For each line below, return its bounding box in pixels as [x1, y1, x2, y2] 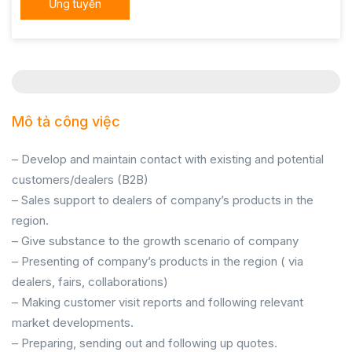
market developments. [12, 315, 134, 330]
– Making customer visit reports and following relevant [12, 295, 303, 310]
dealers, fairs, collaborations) [12, 274, 168, 289]
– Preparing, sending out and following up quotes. [12, 335, 277, 350]
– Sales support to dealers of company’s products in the [12, 192, 313, 207]
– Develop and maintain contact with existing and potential [12, 152, 324, 167]
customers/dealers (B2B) [12, 172, 148, 187]
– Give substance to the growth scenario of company [12, 233, 299, 248]
